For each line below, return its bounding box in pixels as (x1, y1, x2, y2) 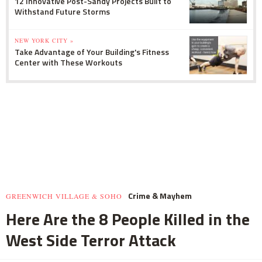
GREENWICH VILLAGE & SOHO (6, 191, 122, 201)
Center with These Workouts (15, 56, 122, 68)
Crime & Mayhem (128, 189, 192, 202)
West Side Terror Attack (6, 227, 176, 253)
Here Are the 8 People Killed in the (6, 206, 250, 232)
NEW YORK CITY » (15, 36, 74, 44)
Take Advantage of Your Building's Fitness (15, 45, 169, 58)
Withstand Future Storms (15, 5, 110, 18)
